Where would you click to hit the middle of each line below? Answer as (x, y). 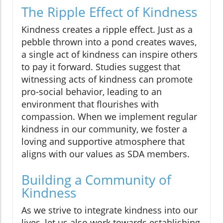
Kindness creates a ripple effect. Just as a (107, 30)
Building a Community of (96, 180)
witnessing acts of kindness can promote (107, 79)
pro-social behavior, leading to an (92, 92)
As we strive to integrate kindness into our (110, 210)
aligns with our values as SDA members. (106, 154)
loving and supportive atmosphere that (103, 142)
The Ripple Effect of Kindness (109, 12)
